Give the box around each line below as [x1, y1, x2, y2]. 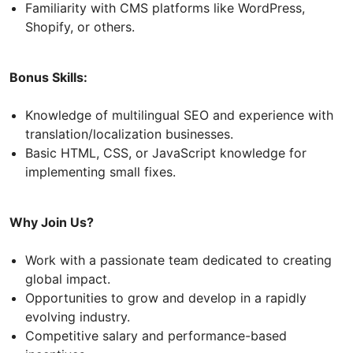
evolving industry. [25, 308, 130, 325]
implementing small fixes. [25, 163, 176, 180]
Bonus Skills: [9, 69, 87, 85]
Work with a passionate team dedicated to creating [25, 251, 332, 268]
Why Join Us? [9, 214, 94, 230]
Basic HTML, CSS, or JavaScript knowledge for [25, 144, 307, 161]
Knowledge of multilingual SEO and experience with [25, 106, 333, 123]
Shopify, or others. [25, 18, 135, 35]
